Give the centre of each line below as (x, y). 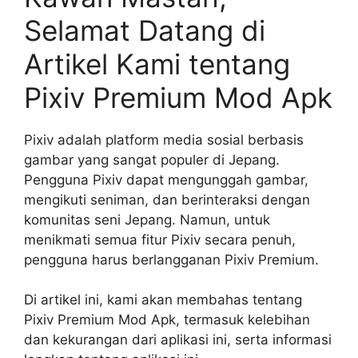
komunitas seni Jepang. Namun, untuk (147, 219)
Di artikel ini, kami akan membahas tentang (163, 300)
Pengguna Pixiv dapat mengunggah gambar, (166, 179)
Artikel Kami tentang (157, 64)
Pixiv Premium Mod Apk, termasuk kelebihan (167, 320)
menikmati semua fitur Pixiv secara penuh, (160, 239)
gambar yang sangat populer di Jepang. (152, 159)
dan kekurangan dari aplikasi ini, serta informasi (178, 340)
